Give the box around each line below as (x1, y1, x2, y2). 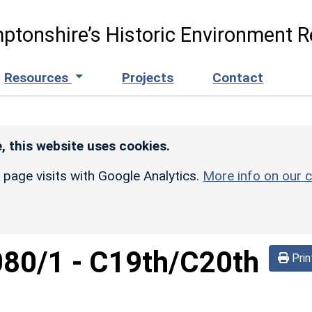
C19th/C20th (89, 244, 259, 279)
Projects (122, 69, 174, 86)
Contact (212, 69, 264, 86)
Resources (4, 69, 72, 86)
